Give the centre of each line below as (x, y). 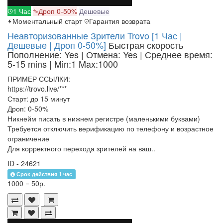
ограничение (28, 139)
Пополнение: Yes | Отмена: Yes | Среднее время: (110, 55)
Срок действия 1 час (45, 174)
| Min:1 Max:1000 (84, 64)
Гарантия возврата (120, 21)
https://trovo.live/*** (37, 89)
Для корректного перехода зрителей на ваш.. (81, 149)
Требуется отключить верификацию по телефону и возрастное (111, 129)
